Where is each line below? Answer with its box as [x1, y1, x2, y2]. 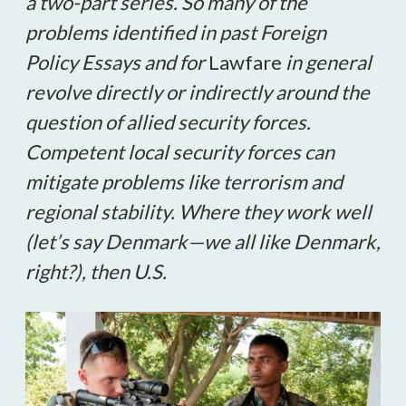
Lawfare [208, 50, 282, 74]
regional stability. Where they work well [25, 199, 372, 224]
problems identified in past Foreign [25, 20, 326, 44]
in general [282, 50, 372, 74]
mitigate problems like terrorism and [25, 169, 343, 194]
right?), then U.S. [25, 259, 167, 284]
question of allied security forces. [25, 110, 311, 134]
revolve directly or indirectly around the [25, 80, 370, 104]
